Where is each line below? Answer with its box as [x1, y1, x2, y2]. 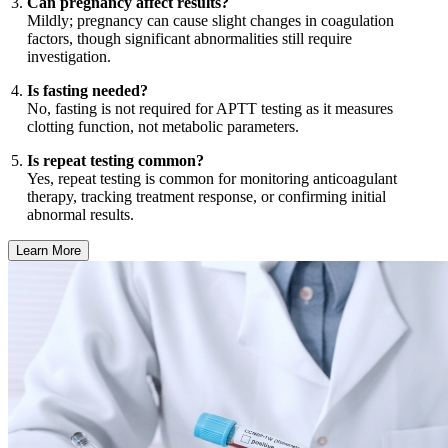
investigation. [27, 47, 112, 65]
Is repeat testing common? [27, 151, 205, 169]
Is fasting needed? [27, 81, 149, 99]
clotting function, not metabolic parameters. [27, 117, 300, 135]
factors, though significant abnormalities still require [27, 29, 353, 47]
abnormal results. [27, 205, 135, 223]
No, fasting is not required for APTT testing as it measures [27, 99, 394, 117]
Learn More [16, 242, 81, 258]
